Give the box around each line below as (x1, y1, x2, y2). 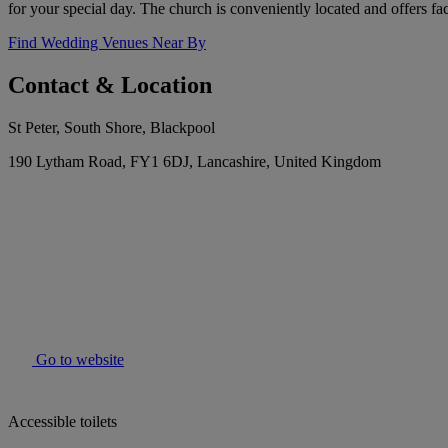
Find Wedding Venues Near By (8, 34, 206, 52)
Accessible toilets (8, 413, 117, 431)
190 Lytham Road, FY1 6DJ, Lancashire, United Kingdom (8, 153, 381, 171)
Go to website (32, 351, 124, 369)
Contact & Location (8, 72, 212, 99)
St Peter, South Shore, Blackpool (8, 119, 215, 137)
